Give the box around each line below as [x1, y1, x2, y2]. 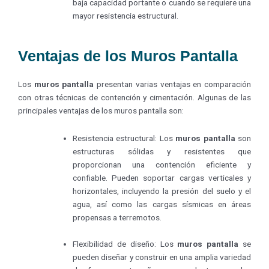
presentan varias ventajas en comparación [94, 79, 252, 89]
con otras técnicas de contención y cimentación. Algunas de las [18, 92, 251, 103]
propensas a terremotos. [73, 213, 162, 223]
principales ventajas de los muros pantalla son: [18, 106, 184, 116]
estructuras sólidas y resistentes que [73, 147, 251, 157]
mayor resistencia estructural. [73, 10, 179, 20]
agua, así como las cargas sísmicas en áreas [73, 199, 251, 210]
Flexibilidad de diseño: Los [73, 239, 178, 249]
